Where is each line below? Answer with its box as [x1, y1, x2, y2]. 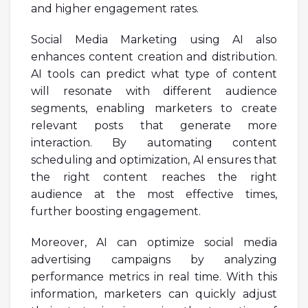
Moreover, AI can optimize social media [31, 235, 277, 249]
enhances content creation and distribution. [31, 49, 277, 63]
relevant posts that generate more [31, 118, 277, 132]
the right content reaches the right [31, 170, 277, 184]
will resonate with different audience [31, 84, 277, 98]
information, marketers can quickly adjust [31, 287, 277, 300]
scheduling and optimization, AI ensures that [31, 153, 277, 166]
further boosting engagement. [31, 204, 201, 218]
